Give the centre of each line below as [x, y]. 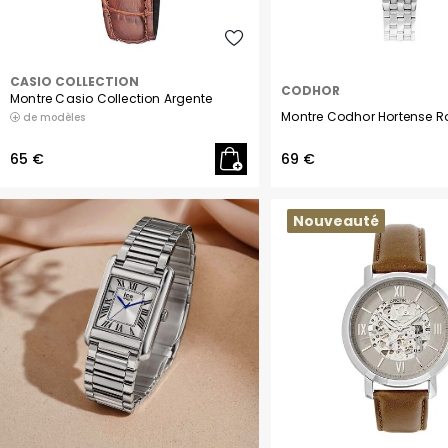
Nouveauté [336, 220]
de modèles [52, 117]
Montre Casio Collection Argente [111, 98]
